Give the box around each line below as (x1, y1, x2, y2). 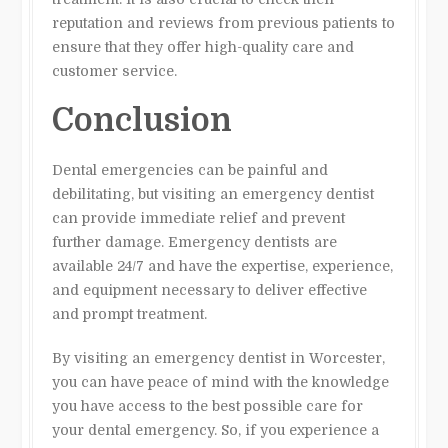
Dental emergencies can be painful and (52, 161, 329, 178)
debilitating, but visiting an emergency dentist (52, 185, 375, 202)
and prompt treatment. (52, 305, 208, 322)
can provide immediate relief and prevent (52, 209, 346, 226)
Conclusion (52, 101, 233, 139)
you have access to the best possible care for (52, 397, 364, 414)
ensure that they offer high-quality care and (52, 38, 355, 55)
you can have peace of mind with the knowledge (52, 373, 390, 390)
